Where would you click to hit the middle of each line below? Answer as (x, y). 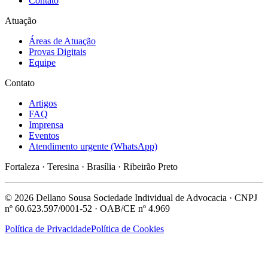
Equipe (42, 62)
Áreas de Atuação (62, 41)
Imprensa (46, 124)
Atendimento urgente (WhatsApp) (93, 146)
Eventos (44, 135)
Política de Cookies (127, 229)
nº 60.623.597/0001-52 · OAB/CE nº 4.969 (87, 208)
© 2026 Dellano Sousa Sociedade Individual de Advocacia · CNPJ (131, 197)
